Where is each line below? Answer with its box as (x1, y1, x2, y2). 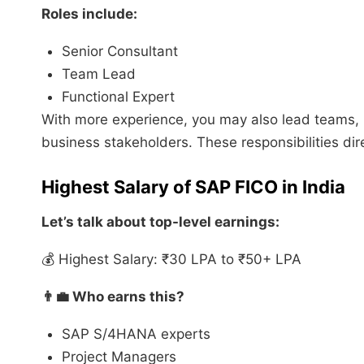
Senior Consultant (62, 42, 178, 59)
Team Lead (62, 65, 136, 82)
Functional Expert (62, 88, 175, 105)
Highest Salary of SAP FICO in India (41, 175, 345, 197)
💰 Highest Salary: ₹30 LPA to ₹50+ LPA (41, 250, 301, 267)
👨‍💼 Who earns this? (41, 288, 184, 305)
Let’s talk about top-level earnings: (41, 213, 279, 230)
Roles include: (41, 5, 137, 22)
